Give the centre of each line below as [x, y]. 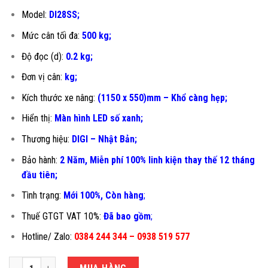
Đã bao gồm [127, 216]
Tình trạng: [42, 196]
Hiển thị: [38, 118]
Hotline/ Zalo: [48, 237]
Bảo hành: [39, 160]
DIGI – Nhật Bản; [104, 139]
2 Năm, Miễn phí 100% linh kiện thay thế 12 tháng [157, 160]
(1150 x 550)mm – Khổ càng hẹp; [162, 98]
